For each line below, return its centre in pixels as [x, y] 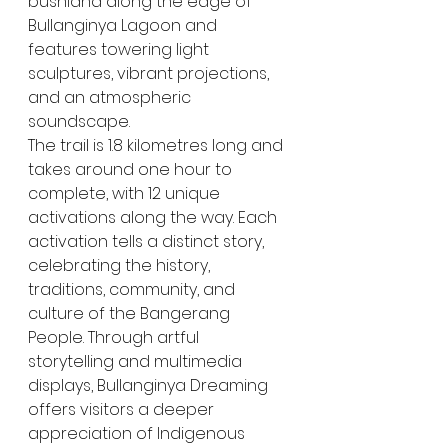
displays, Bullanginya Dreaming [150, 385]
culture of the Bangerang [131, 313]
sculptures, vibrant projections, [150, 73]
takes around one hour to [132, 169]
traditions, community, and [133, 289]
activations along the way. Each [154, 217]
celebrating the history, [121, 265]
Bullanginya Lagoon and [124, 25]
